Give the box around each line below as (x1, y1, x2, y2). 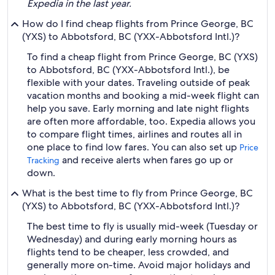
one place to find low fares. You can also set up (27, 141, 239, 153)
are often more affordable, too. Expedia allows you (27, 115, 255, 128)
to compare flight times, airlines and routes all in (27, 128, 242, 141)
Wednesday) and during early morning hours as (27, 233, 237, 246)
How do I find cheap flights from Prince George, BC (22, 17, 254, 30)
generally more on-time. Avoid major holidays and (27, 258, 250, 271)
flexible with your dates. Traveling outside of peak (27, 76, 250, 89)
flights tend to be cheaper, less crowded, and (27, 246, 229, 258)
